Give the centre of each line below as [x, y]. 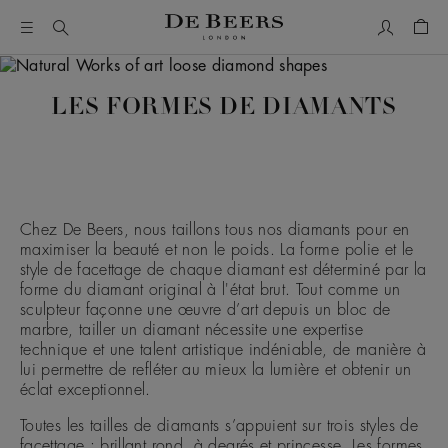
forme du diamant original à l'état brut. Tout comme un [210, 290]
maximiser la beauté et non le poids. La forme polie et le [217, 250]
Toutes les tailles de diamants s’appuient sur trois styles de [219, 426]
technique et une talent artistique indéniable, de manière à [223, 350]
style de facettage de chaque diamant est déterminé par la [223, 270]
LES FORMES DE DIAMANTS [224, 108]
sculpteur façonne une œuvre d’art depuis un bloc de [205, 310]
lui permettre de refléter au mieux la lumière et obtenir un [216, 370]
